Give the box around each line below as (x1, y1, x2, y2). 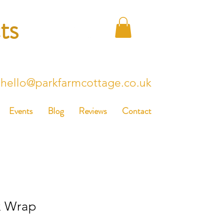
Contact (121, 105, 151, 117)
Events (8, 105, 33, 117)
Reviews (78, 105, 107, 117)
